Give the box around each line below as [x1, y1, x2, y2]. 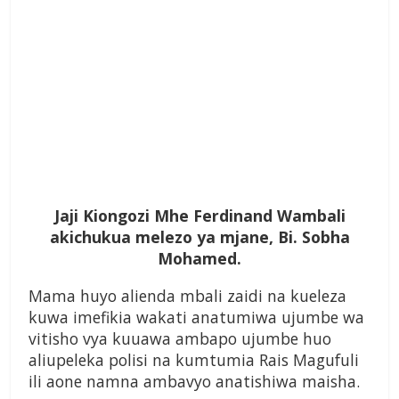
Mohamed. [158, 248, 241, 270]
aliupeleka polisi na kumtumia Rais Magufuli [28, 349, 359, 371]
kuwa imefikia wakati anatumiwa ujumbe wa [28, 306, 364, 329]
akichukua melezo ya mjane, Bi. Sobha [49, 226, 350, 248]
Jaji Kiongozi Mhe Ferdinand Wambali [53, 205, 346, 227]
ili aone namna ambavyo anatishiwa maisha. [28, 370, 360, 393]
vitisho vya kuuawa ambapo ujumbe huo [28, 328, 331, 350]
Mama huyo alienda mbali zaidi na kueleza [28, 285, 346, 307]
